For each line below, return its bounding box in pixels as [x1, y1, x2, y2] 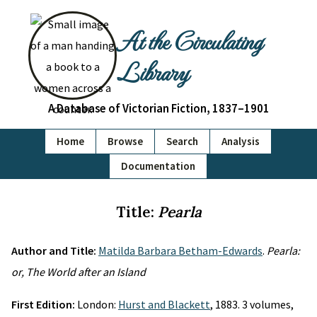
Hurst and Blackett [118, 297, 210, 311]
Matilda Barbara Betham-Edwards [98, 243, 263, 258]
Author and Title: [11, 243, 98, 258]
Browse [108, 134, 143, 148]
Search [166, 134, 198, 148]
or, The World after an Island [11, 265, 146, 279]
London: [77, 297, 118, 311]
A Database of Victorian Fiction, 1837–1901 [47, 100, 270, 116]
